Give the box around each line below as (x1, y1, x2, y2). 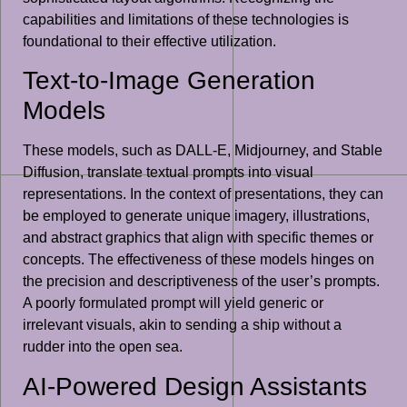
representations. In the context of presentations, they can (23, 186, 383, 203)
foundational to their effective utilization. (23, 34, 276, 50)
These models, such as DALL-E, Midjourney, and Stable (23, 143, 382, 159)
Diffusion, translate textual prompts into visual (23, 164, 313, 181)
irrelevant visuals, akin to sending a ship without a (23, 317, 342, 333)
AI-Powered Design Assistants (23, 372, 367, 401)
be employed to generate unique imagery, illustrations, (23, 208, 370, 224)
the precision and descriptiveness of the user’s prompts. (23, 273, 380, 290)
